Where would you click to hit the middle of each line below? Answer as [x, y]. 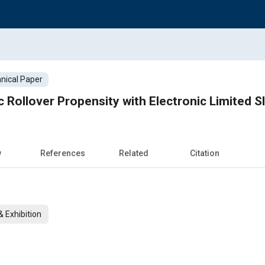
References [63, 153]
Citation [205, 153]
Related [134, 153]
